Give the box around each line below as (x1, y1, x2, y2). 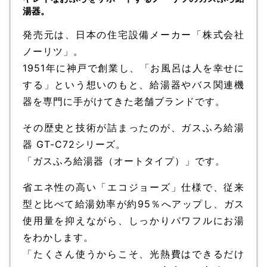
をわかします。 (23, 231, 94, 243)
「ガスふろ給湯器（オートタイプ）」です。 (23, 154, 225, 167)
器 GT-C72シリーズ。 (23, 138, 126, 150)
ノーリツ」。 (23, 45, 83, 57)
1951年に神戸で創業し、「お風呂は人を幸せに (23, 61, 244, 74)
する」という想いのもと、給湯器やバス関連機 (23, 78, 244, 91)
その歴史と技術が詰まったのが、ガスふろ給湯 (23, 121, 244, 133)
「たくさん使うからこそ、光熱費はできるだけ (23, 247, 244, 260)
